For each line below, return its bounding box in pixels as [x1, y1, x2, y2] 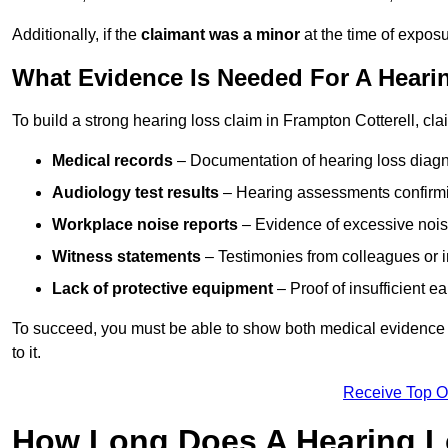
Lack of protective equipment [52, 280, 273, 298]
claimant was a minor [141, 26, 300, 44]
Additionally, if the [12, 26, 141, 44]
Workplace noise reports [52, 216, 238, 234]
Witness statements [52, 248, 201, 266]
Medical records [52, 152, 173, 170]
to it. [12, 344, 41, 362]
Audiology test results [52, 184, 219, 202]
